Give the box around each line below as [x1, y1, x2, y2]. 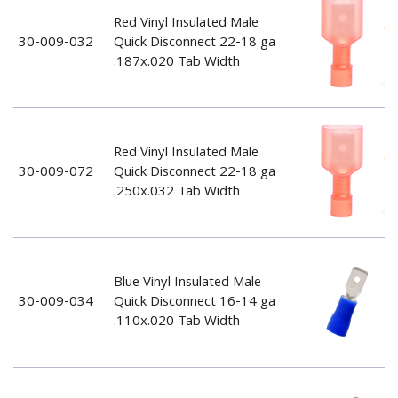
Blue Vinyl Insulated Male [113, 271, 261, 295]
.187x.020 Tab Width [113, 51, 240, 75]
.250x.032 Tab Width [113, 180, 240, 204]
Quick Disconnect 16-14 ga [113, 291, 275, 314]
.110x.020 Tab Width [113, 310, 240, 334]
